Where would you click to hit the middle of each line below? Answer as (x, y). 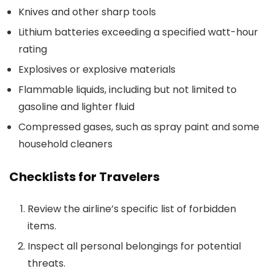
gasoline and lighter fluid (76, 107)
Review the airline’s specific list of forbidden (132, 209)
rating (33, 49)
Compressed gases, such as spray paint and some (139, 127)
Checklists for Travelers (84, 177)
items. (42, 226)
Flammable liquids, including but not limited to (128, 90)
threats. (46, 263)
